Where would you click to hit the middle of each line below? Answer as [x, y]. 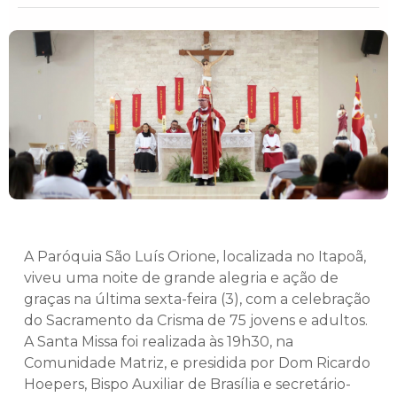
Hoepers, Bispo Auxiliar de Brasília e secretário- [187, 385]
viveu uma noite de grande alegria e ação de [181, 278]
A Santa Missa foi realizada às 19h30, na [159, 342]
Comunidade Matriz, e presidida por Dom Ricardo [197, 363]
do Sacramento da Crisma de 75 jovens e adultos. [196, 321]
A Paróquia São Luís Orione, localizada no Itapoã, [195, 257]
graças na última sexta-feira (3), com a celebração [197, 300]
